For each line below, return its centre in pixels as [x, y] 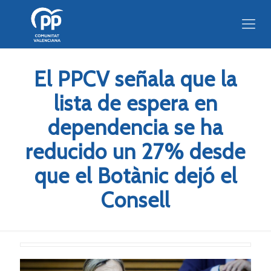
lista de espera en [135, 103]
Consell [135, 200]
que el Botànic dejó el [135, 176]
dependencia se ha [135, 127]
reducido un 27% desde [135, 152]
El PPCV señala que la [135, 79]
